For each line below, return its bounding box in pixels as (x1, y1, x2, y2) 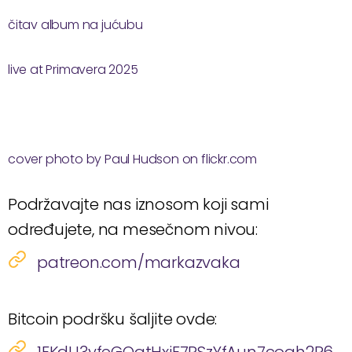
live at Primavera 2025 (8, 60, 138, 79)
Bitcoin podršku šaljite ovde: (8, 308, 218, 330)
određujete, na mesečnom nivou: (8, 218, 258, 240)
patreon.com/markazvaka (37, 251, 240, 273)
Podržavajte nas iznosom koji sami (8, 193, 269, 215)
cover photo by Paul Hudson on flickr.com (8, 150, 257, 168)
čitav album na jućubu (8, 16, 143, 34)
